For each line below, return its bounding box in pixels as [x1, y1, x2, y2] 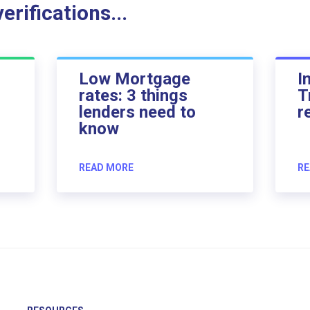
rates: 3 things [78, 85, 188, 105]
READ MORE [78, 161, 134, 173]
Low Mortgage [78, 69, 190, 89]
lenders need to [78, 102, 196, 122]
